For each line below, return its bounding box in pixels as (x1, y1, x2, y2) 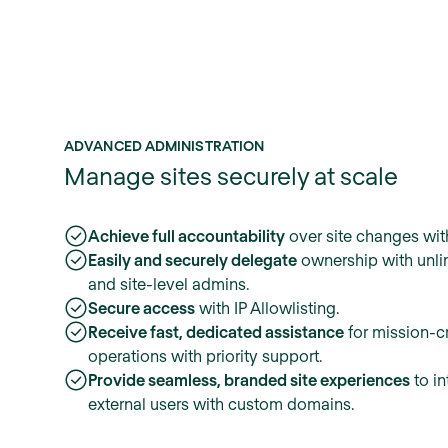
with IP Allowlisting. (195, 297, 339, 317)
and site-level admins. (88, 273, 249, 293)
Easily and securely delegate (88, 249, 297, 269)
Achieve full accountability (88, 225, 285, 245)
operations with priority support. (88, 345, 322, 365)
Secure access (88, 297, 195, 317)
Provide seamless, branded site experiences (88, 369, 410, 389)
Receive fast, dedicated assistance (88, 321, 344, 341)
